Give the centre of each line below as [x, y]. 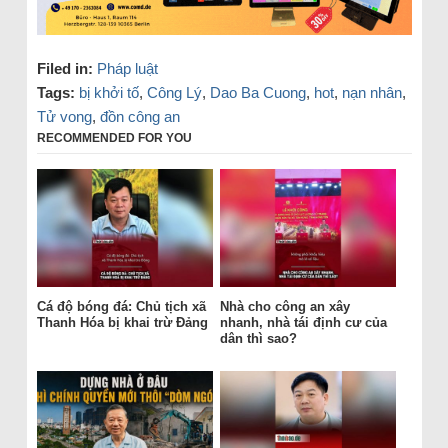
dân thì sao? [260, 338]
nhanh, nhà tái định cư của [303, 322]
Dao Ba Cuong [257, 93]
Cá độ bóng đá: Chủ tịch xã [121, 306]
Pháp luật [127, 69]
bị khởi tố [108, 93]
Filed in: [64, 69]
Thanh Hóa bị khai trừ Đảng [122, 322]
